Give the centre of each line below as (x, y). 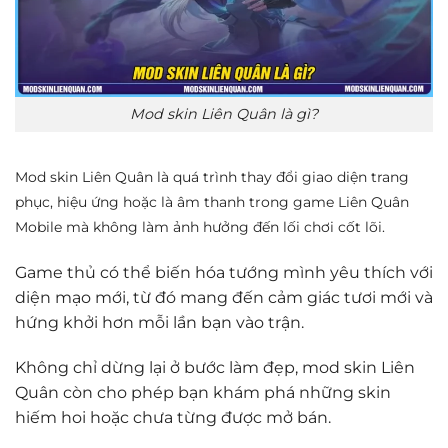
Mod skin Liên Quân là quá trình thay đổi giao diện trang (212, 176)
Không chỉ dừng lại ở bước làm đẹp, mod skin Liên (215, 368)
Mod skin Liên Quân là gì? (224, 114)
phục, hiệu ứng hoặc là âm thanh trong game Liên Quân (212, 201)
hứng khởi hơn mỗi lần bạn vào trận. (159, 322)
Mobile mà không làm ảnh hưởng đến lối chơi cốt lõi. (200, 226)
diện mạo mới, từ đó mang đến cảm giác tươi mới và (224, 297)
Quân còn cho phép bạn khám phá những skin (203, 393)
